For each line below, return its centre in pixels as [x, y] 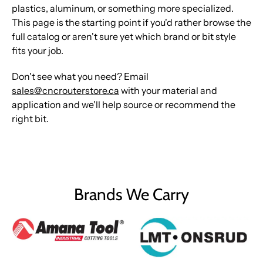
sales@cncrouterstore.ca [65, 90]
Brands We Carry [131, 194]
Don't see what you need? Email [80, 76]
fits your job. [38, 50]
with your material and [168, 90]
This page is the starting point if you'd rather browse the [131, 22]
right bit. [30, 119]
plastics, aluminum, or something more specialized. [123, 8]
